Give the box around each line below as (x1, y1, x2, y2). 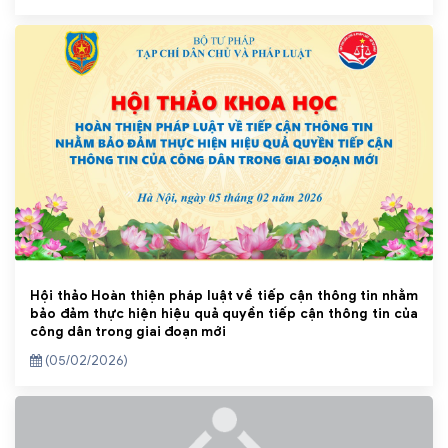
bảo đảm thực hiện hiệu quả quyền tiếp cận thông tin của (30, 305, 418, 322)
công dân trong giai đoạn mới (30, 323, 226, 340)
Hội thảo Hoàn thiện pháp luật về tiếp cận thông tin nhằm (30, 287, 418, 304)
